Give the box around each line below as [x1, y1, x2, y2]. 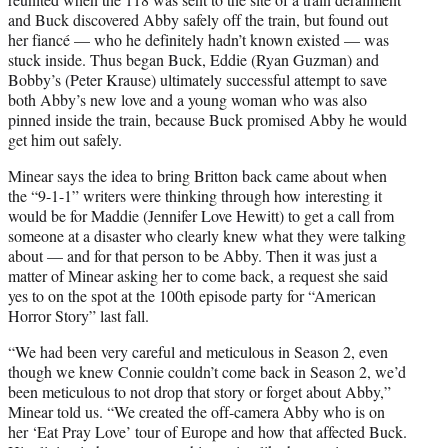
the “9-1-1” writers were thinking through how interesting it [8, 185, 382, 207]
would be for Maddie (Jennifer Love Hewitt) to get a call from [8, 205, 394, 227]
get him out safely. [8, 129, 122, 151]
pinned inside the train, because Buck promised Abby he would [8, 109, 407, 131]
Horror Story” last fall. [8, 305, 149, 327]
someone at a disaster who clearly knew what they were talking [8, 225, 406, 247]
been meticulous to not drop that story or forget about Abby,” [8, 381, 391, 403]
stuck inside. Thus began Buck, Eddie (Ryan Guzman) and [8, 49, 379, 71]
